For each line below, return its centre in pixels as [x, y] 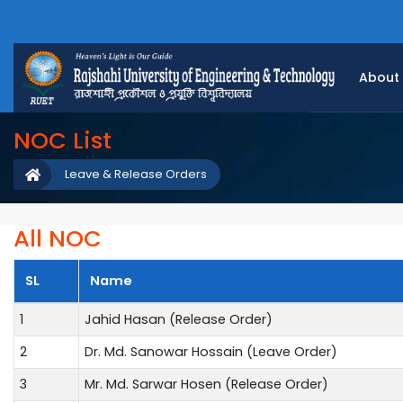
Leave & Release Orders [136, 174]
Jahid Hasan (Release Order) [179, 319]
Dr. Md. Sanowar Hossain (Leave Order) [211, 351]
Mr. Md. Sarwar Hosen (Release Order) [206, 384]
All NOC [58, 238]
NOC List [63, 140]
